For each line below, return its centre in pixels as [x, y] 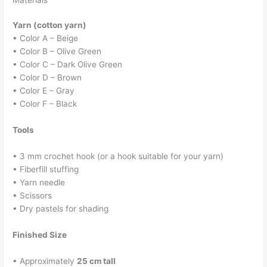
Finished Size [40, 235]
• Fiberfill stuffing [46, 170]
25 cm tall [97, 261]
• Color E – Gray [44, 91]
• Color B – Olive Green [57, 52]
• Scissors [32, 196]
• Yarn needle [39, 183]
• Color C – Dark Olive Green [68, 65]
